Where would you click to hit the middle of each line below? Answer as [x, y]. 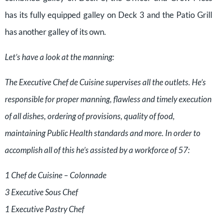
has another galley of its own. [55, 32]
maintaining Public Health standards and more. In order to [103, 133]
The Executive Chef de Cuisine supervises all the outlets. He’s [105, 82]
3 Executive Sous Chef [41, 192]
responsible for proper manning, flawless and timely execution [108, 99]
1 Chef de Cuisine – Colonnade [56, 175]
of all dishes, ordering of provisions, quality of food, [90, 116]
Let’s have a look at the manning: [60, 57]
